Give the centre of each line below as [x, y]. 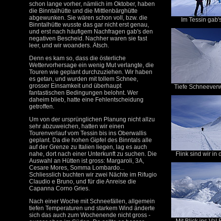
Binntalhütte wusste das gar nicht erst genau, [89, 25]
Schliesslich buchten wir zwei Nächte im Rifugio [93, 175]
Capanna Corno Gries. [59, 188]
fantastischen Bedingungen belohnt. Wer [84, 93]
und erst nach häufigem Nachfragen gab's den [91, 32]
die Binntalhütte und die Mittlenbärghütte [83, 11]
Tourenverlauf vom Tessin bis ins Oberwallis [88, 133]
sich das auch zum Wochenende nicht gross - [90, 215]
